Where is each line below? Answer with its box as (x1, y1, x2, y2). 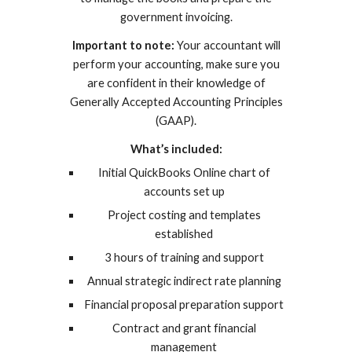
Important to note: (71, 38, 174, 52)
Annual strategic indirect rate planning (86, 273, 281, 288)
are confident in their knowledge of (86, 75, 266, 90)
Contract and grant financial (112, 321, 256, 335)
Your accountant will (174, 38, 280, 52)
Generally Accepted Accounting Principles (69, 94, 283, 108)
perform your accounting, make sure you (72, 57, 280, 71)
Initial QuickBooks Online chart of (97, 165, 270, 179)
